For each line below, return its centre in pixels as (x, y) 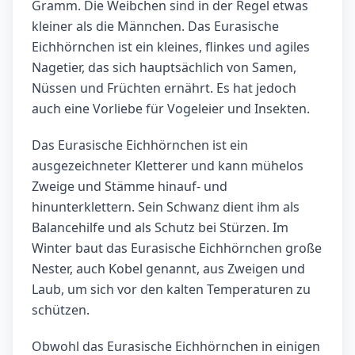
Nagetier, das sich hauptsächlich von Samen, (164, 68)
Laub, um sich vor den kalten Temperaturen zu (171, 290)
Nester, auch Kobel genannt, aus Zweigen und (168, 269)
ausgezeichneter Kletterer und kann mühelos (168, 166)
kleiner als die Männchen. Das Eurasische (155, 27)
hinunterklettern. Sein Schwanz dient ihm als (166, 207)
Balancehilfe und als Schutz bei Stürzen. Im (160, 228)
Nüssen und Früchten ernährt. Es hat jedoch (164, 88)
